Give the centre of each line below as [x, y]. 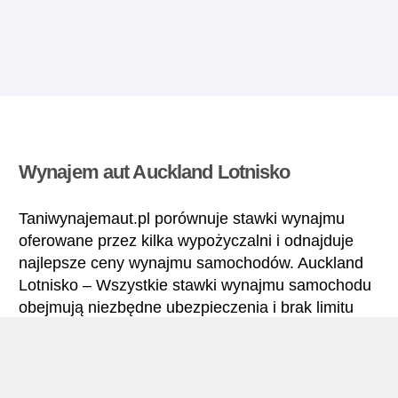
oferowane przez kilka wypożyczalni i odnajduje [186, 241]
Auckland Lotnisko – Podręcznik [155, 379]
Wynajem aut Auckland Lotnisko [155, 172]
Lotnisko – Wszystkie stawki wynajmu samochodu [195, 286]
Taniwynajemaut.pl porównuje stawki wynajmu [182, 219]
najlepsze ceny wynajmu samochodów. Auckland [191, 263]
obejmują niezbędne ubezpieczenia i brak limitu [186, 308]
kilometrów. [59, 330]
